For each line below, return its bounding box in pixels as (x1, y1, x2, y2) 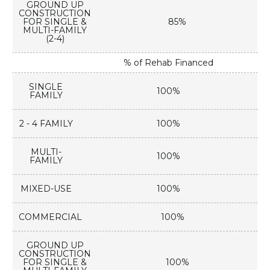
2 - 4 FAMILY (19, 118, 73, 130)
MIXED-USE (20, 183, 72, 195)
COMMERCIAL (19, 212, 82, 223)
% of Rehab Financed (123, 57, 213, 69)
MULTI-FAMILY (23, 25, 87, 36)
